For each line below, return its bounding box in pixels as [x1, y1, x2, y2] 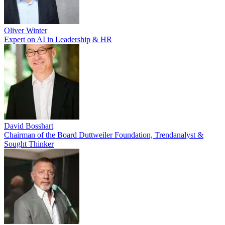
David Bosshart [4, 122, 53, 130]
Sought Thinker [4, 140, 54, 148]
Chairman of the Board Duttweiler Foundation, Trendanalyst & [4, 131, 203, 139]
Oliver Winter [4, 26, 47, 35]
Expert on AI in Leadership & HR [4, 35, 112, 44]
